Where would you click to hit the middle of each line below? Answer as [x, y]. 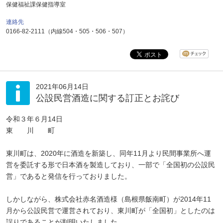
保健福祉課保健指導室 [36, 4]
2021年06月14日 [62, 87]
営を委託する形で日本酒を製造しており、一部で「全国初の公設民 [111, 165]
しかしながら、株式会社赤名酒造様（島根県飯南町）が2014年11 [109, 199]
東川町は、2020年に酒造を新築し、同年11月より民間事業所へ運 [109, 153]
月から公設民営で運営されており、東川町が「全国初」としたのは [111, 211]
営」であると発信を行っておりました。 [69, 176]
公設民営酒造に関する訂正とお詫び [108, 98]
